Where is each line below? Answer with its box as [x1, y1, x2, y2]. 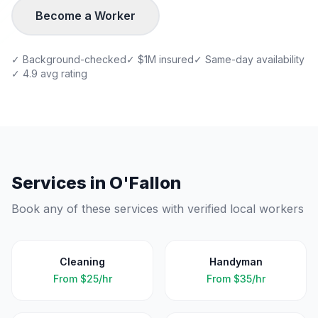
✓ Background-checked [11, 53, 126, 65]
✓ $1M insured [126, 53, 194, 65]
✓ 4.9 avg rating [11, 67, 87, 79]
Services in [11, 172, 109, 193]
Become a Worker [35, 9, 136, 23]
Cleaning [60, 256, 105, 268]
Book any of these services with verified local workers [11, 202, 304, 216]
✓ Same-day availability [194, 53, 305, 65]
